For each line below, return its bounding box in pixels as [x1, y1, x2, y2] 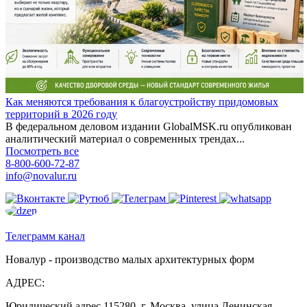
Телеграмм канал [5, 230, 85, 242]
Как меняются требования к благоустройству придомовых [5, 95, 278, 108]
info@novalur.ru [5, 169, 77, 182]
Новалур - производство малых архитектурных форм [5, 253, 254, 265]
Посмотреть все [5, 145, 79, 157]
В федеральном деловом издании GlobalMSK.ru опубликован [5, 120, 292, 132]
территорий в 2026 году [5, 108, 117, 120]
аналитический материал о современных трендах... [5, 132, 245, 145]
